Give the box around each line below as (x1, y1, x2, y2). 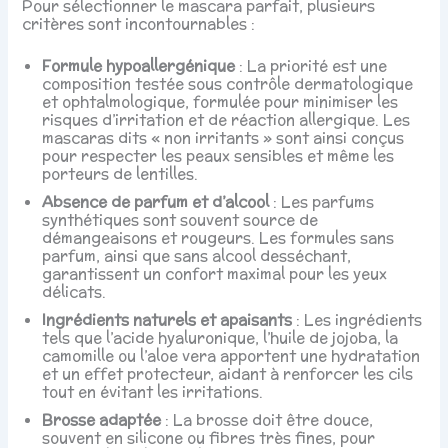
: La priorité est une (235, 54, 388, 76)
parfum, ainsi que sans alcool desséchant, (42, 244, 352, 266)
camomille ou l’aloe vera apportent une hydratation (42, 344, 421, 366)
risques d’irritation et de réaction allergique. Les (42, 108, 411, 130)
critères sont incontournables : (22, 13, 256, 35)
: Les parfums (269, 190, 375, 212)
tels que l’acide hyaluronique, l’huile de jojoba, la (42, 326, 399, 348)
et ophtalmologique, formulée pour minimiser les (42, 90, 399, 112)
